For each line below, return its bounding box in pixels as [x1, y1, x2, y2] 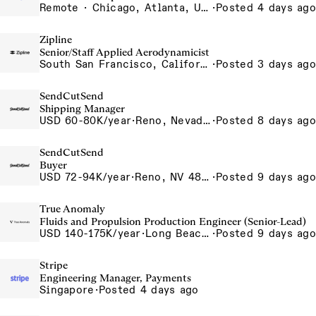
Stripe [39, 259, 68, 272]
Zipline [39, 33, 72, 46]
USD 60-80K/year [39, 114, 132, 127]
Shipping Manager [39, 102, 125, 115]
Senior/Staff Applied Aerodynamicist [39, 46, 209, 59]
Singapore [39, 284, 95, 296]
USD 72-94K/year [39, 171, 131, 183]
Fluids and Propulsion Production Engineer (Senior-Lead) [39, 215, 306, 228]
